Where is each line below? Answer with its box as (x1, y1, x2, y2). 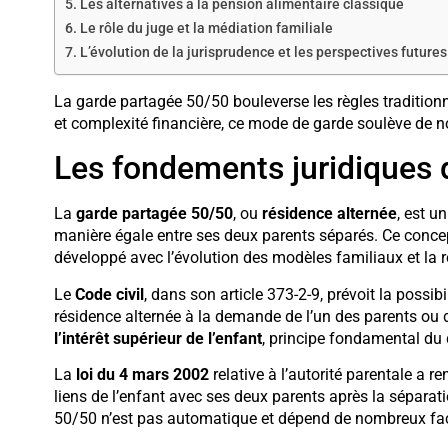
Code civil (74, 284, 144, 304)
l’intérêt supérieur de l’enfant (53, 328, 262, 348)
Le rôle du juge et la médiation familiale (79, 19, 333, 37)
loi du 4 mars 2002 (75, 364, 209, 384)
